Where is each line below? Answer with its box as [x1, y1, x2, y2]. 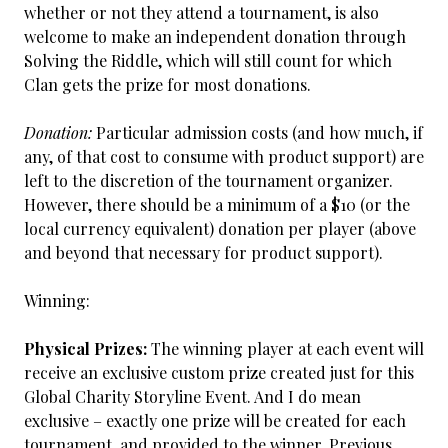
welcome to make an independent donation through [24, 26, 406, 47]
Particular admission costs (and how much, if [92, 122, 423, 143]
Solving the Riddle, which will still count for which [24, 50, 392, 71]
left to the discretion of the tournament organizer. [24, 170, 393, 191]
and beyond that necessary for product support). [24, 242, 383, 263]
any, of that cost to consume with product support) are [24, 146, 424, 167]
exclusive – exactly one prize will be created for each [24, 410, 406, 431]
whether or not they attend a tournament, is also [24, 2, 379, 23]
